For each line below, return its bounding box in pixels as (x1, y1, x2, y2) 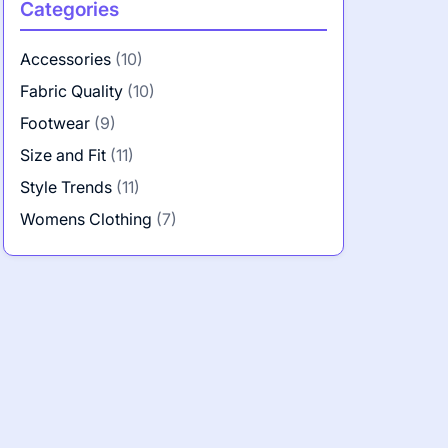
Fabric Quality (19, 81, 123, 101)
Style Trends (19, 177, 112, 197)
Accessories (19, 49, 111, 69)
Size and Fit (19, 145, 106, 165)
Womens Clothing (19, 209, 152, 229)
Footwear (19, 113, 90, 133)
